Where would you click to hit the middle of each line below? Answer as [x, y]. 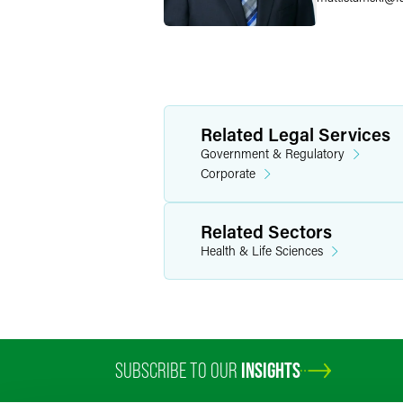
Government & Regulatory [273, 153]
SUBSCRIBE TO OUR [178, 370]
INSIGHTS [271, 370]
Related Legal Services [296, 134]
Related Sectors [266, 231]
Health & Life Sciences [262, 251]
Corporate [228, 173]
